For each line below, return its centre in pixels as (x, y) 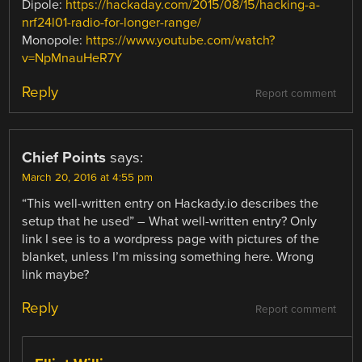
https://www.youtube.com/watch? (181, 41)
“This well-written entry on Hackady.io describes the (170, 203)
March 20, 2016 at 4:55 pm (88, 177)
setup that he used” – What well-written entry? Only (170, 221)
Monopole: (54, 41)
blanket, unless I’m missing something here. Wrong (168, 257)
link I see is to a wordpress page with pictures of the (171, 239)
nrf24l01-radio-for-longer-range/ (112, 23)
